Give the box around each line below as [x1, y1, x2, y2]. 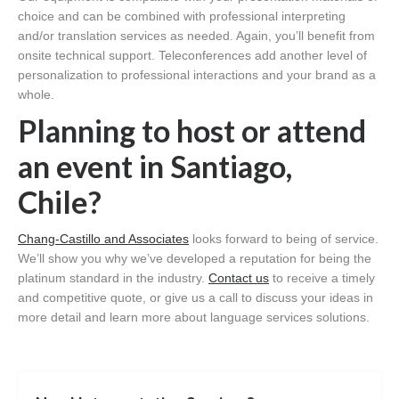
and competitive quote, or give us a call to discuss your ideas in [18, 289, 373, 305]
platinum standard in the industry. [18, 270, 208, 285]
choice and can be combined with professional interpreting [18, 8, 346, 23]
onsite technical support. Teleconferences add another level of [18, 47, 367, 62]
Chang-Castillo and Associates [18, 231, 189, 246]
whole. [18, 86, 54, 102]
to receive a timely [269, 270, 375, 285]
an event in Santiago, [18, 147, 292, 184]
